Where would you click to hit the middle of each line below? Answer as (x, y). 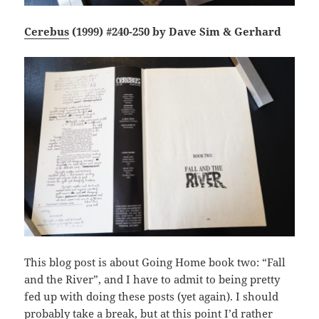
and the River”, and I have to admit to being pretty (152, 279)
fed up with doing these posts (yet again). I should (152, 297)
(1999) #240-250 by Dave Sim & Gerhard (176, 31)
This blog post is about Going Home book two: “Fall (155, 262)
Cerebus (47, 31)
